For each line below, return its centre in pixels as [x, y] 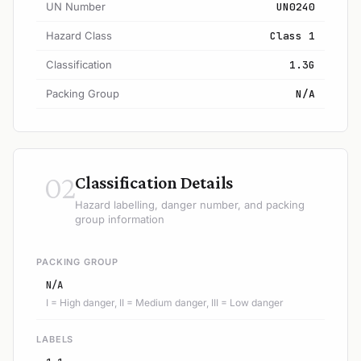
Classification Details [154, 182]
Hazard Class [79, 35]
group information [120, 219]
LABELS [55, 339]
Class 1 [293, 35]
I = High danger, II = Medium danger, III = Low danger [165, 302]
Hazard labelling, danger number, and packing [190, 204]
